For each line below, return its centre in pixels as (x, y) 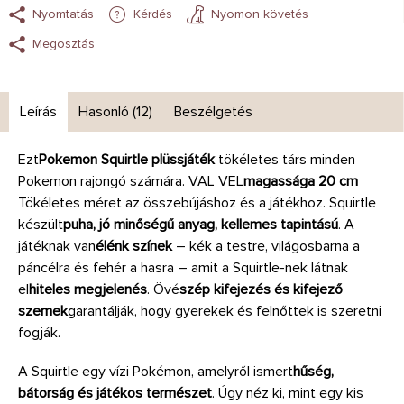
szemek (43, 311)
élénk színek (134, 246)
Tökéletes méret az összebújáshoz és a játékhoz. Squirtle (197, 202)
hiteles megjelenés (88, 289)
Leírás (38, 111)
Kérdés (153, 14)
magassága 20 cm (301, 181)
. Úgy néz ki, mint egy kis (288, 393)
